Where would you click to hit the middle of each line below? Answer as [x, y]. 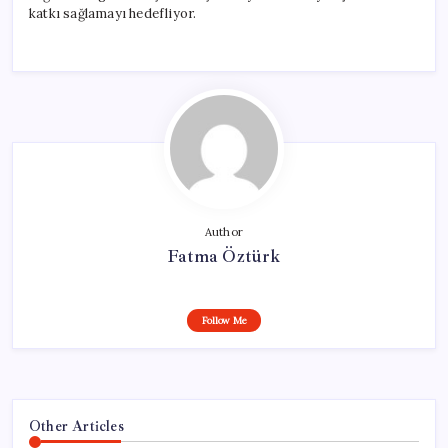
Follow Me [224, 320]
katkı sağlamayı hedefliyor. [113, 13]
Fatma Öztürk [224, 255]
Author [224, 231]
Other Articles [76, 425]
